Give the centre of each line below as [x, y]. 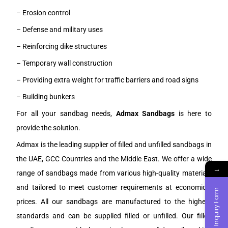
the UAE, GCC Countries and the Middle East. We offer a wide [114, 159]
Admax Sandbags [145, 113]
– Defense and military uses [60, 29]
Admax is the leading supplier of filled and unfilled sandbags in [114, 144]
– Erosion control [44, 12]
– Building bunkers [46, 96]
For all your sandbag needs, [66, 113]
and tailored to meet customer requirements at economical [114, 187]
